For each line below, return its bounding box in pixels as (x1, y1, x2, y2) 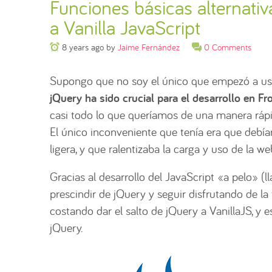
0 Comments (204, 41, 251, 53)
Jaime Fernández (118, 41, 180, 53)
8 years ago (62, 41, 104, 53)
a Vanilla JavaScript (50, 15, 200, 41)
